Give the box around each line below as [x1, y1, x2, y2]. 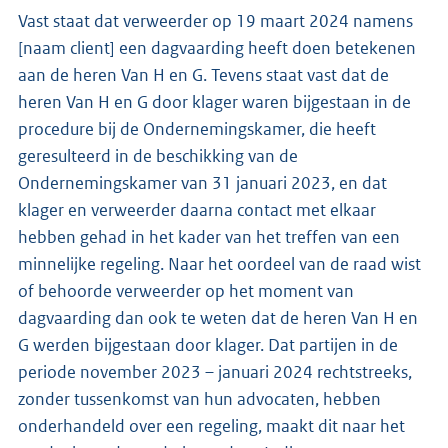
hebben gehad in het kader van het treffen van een [18, 225, 400, 248]
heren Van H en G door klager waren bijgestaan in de [18, 90, 411, 113]
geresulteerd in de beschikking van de [18, 144, 298, 167]
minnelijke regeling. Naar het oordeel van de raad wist [18, 252, 421, 275]
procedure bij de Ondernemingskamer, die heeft [18, 117, 376, 140]
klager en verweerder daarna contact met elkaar [18, 198, 376, 221]
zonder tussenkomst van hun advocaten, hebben [18, 387, 381, 410]
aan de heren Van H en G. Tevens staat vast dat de [18, 63, 389, 86]
